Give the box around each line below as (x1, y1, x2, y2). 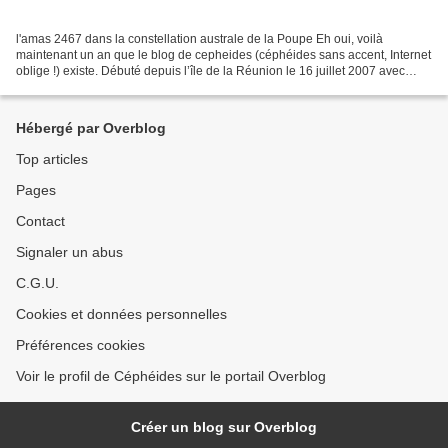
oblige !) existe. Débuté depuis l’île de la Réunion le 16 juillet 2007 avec (16, 63, 405, 78)
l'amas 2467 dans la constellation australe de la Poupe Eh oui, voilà (16, 31, 383, 46)
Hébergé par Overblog (16, 120, 166, 136)
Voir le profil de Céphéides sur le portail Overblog (16, 368, 326, 384)
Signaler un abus (16, 244, 123, 260)
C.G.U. (16, 275, 59, 291)
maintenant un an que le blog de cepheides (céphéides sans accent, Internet (16, 47, 431, 62)
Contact (16, 213, 65, 229)
